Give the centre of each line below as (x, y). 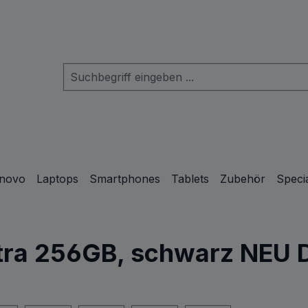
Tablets (190, 179)
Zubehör (243, 179)
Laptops (57, 179)
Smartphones (125, 179)
